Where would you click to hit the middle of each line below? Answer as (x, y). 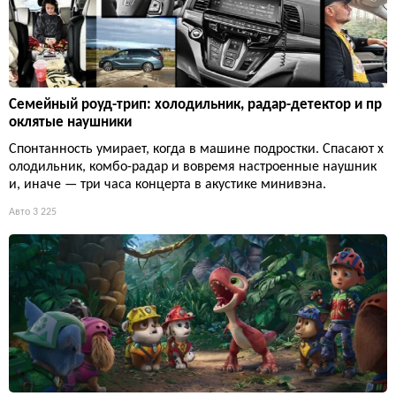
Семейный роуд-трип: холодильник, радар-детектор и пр (195, 105)
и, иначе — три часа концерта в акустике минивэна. (168, 185)
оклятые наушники (70, 123)
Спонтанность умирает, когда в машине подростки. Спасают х (196, 150)
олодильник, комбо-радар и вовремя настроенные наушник (193, 168)
